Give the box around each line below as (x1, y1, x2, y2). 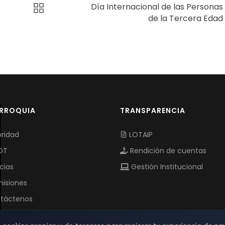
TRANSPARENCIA (120, 105, 185, 116)
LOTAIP (127, 130, 153, 140)
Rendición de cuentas (128, 146, 206, 156)
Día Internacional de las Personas (91, 1, 223, 13)
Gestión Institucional (129, 162, 203, 172)
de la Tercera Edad (148, 13, 223, 25)
